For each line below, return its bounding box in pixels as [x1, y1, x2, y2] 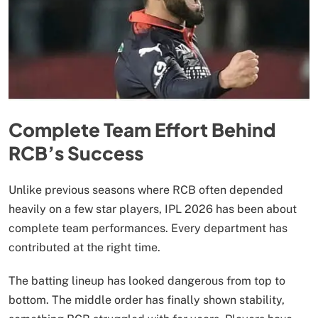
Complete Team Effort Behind [9, 118, 276, 142]
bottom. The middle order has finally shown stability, [9, 292, 285, 307]
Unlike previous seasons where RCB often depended [9, 182, 283, 197]
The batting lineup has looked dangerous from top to [9, 273, 285, 287]
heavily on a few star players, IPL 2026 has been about [9, 202, 297, 216]
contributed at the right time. [9, 240, 160, 254]
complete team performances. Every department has [9, 221, 287, 235]
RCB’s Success [9, 141, 143, 165]
